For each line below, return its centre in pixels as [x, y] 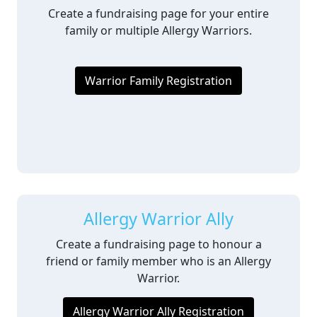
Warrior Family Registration [158, 81]
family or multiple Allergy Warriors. [158, 30]
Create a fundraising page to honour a [158, 244]
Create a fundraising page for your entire [158, 13]
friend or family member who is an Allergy [158, 261]
